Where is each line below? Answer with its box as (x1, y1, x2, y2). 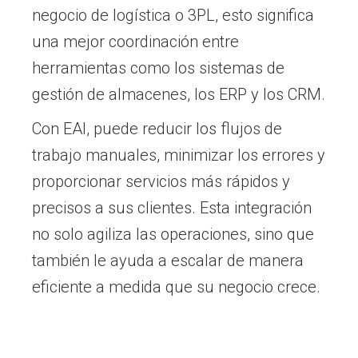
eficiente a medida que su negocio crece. (32, 277, 320, 297)
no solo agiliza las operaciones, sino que (32, 225, 314, 245)
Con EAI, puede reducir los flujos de (32, 119, 282, 139)
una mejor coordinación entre (32, 32, 239, 52)
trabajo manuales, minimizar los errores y (32, 145, 325, 165)
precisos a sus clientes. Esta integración (32, 198, 312, 218)
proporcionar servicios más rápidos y (32, 172, 290, 192)
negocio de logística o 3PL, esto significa (32, 6, 314, 26)
